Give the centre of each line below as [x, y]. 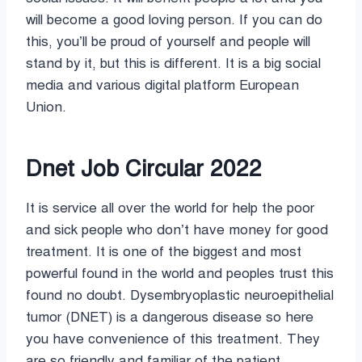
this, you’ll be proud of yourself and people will [168, 41]
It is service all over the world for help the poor [170, 208]
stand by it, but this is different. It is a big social [173, 63]
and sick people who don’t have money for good [177, 229]
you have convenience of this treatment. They [173, 339]
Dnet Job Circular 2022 [144, 168]
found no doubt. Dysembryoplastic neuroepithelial [180, 295]
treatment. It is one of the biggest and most [164, 251]
